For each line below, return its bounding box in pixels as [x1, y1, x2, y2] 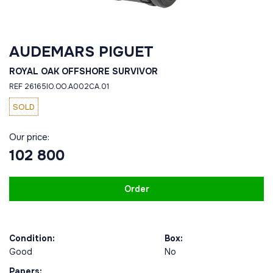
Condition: [9, 233, 55, 244]
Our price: [9, 131, 49, 143]
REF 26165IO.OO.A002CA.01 [9, 82, 109, 91]
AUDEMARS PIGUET [9, 43, 154, 61]
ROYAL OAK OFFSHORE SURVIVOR [9, 66, 158, 77]
